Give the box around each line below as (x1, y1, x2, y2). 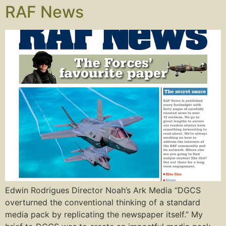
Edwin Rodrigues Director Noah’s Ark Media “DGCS (5, 185, 201, 195)
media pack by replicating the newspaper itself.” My (5, 209, 203, 219)
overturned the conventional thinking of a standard (5, 197, 200, 207)
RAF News (5, 2, 84, 22)
